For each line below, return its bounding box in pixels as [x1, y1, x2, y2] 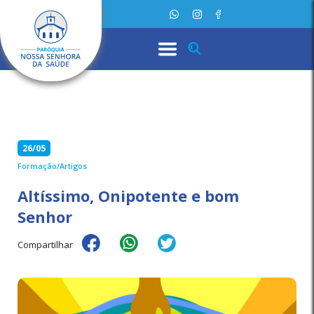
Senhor [18, 206, 72, 227]
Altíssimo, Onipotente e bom [18, 185, 239, 206]
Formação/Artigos [18, 161, 87, 171]
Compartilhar [18, 238, 73, 251]
